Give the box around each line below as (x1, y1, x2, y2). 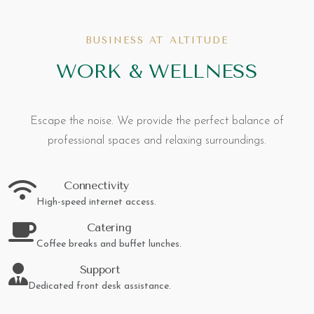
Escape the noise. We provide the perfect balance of (30, 115, 284, 128)
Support (79, 263, 120, 277)
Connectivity (64, 179, 129, 193)
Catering (86, 221, 132, 235)
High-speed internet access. (36, 197, 156, 208)
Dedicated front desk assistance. (28, 281, 171, 292)
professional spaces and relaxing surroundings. (48, 135, 266, 147)
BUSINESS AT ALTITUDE (86, 34, 228, 46)
